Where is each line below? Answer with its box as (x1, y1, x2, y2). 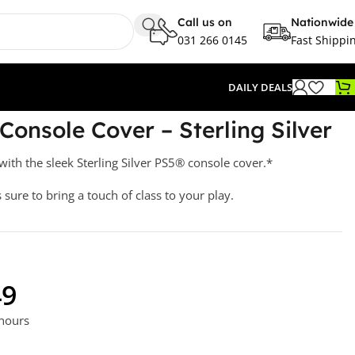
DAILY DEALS (228, 80, 292, 94)
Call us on (177, 14, 232, 29)
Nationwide (291, 14, 353, 29)
